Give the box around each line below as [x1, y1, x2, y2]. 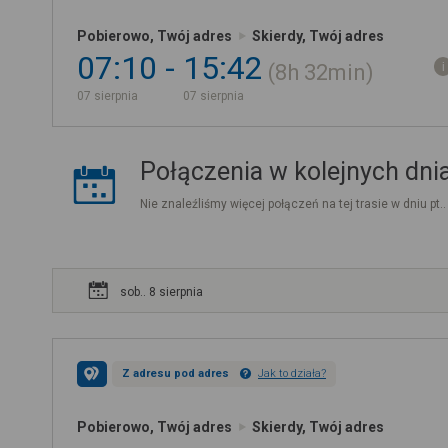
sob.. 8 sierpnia [120, 285, 203, 299]
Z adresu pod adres [122, 367, 229, 380]
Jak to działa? [258, 367, 326, 380]
